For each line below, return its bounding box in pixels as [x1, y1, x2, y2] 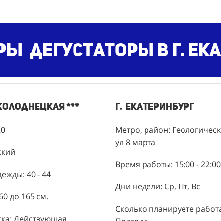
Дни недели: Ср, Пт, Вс [115, 181, 200, 192]
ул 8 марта [115, 136, 155, 147]
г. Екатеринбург [115, 100, 194, 112]
